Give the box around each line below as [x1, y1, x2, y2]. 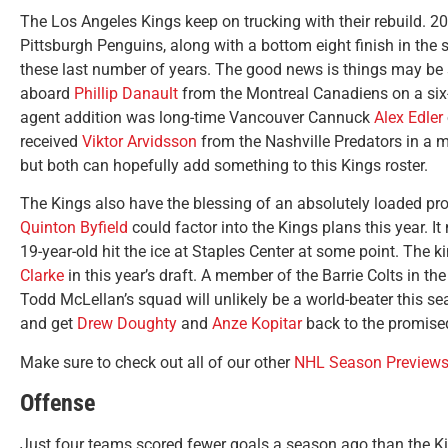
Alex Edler [374, 107, 443, 127]
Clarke [20, 266, 64, 286]
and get [20, 314, 77, 334]
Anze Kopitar [212, 314, 302, 334]
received [20, 131, 82, 151]
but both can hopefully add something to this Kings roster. [20, 155, 428, 175]
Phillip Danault [74, 83, 178, 103]
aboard [20, 83, 74, 103]
